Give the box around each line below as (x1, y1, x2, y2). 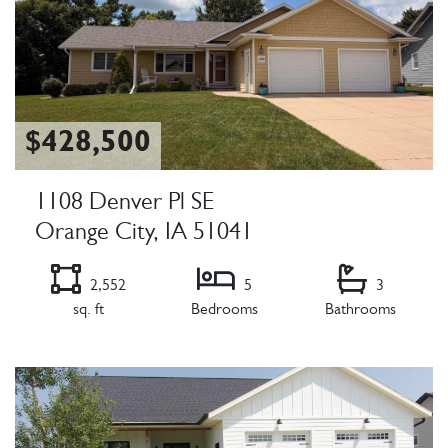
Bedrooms (190, 303, 258, 319)
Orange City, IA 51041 (35, 223, 253, 247)
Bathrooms (324, 303, 396, 319)
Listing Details (14, 347, 117, 365)
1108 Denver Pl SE (35, 193, 214, 217)
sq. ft (72, 303, 104, 319)
